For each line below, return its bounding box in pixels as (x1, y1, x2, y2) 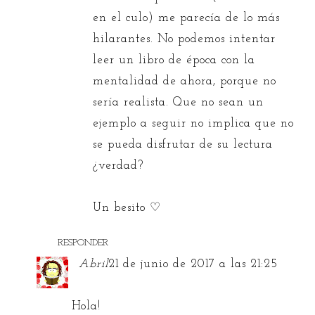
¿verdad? (93, 160, 144, 172)
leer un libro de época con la (93, 54, 256, 67)
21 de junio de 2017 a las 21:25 (108, 258, 278, 271)
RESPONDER (58, 238, 109, 249)
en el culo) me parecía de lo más (93, 12, 281, 25)
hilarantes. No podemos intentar (93, 33, 276, 46)
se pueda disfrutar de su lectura (93, 139, 274, 151)
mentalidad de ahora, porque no (93, 75, 277, 88)
